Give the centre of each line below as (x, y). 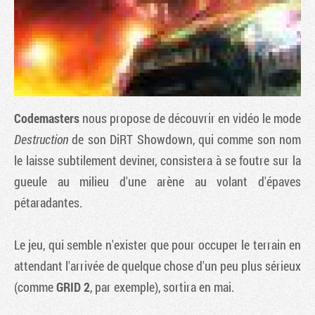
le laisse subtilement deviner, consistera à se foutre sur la (157, 160)
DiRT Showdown (151, 139)
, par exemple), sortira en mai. (162, 287)
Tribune (166, 193)
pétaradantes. (48, 202)
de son (89, 139)
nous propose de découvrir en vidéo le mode (190, 118)
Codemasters (47, 118)
